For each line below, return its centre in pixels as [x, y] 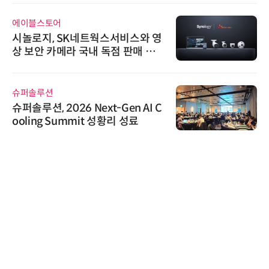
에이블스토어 [37, 23]
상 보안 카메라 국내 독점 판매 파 [84, 52]
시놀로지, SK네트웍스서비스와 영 [87, 39]
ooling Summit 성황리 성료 [75, 122]
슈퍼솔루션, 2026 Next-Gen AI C [87, 108]
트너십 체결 [38, 65]
